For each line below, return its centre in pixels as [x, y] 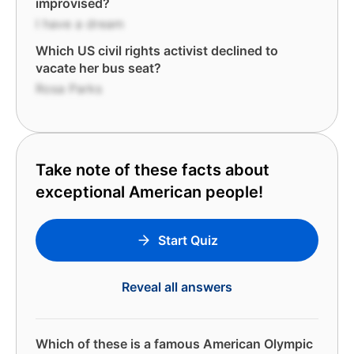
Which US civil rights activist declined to [157, 51]
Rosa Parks [69, 88]
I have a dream [80, 24]
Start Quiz [188, 240]
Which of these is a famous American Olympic [174, 344]
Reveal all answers [177, 287]
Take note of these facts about [153, 170]
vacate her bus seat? [98, 68]
